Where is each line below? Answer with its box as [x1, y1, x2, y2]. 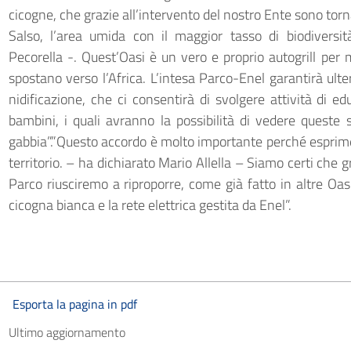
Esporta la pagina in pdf [12, 295, 137, 313]
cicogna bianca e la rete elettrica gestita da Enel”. [8, 194, 291, 215]
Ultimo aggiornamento [8, 323, 125, 342]
